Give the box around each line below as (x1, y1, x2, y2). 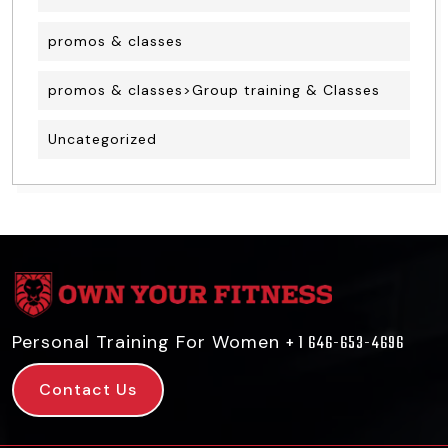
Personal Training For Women (12, 330, 286, 355)
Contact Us (39, 379, 137, 401)
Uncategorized (48, 130, 157, 148)
